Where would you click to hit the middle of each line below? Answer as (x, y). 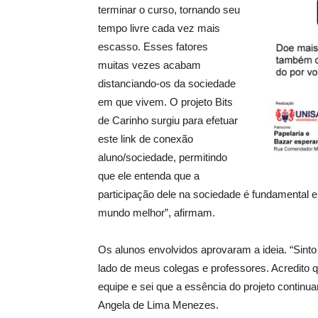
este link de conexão (146, 139)
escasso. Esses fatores (153, 47)
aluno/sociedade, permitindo (163, 158)
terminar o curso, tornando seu (169, 10)
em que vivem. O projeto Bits (165, 102)
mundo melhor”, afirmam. (157, 213)
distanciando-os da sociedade (167, 84)
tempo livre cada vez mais (159, 28)
